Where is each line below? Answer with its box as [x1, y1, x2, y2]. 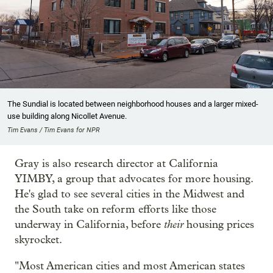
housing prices [183, 218, 254, 231]
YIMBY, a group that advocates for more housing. [15, 172, 253, 185]
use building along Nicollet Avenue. [7, 111, 127, 121]
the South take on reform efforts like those [15, 202, 216, 216]
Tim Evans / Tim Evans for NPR [7, 126, 100, 134]
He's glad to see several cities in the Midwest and [15, 187, 244, 200]
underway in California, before [15, 218, 164, 231]
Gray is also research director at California [15, 157, 218, 170]
